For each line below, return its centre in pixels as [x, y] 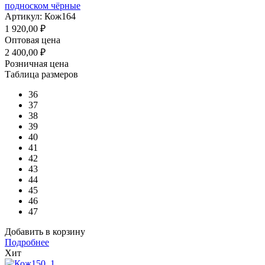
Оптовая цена [33, 40]
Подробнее [27, 242]
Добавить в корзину [45, 231]
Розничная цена [37, 63]
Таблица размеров [41, 74]
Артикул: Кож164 [40, 16]
